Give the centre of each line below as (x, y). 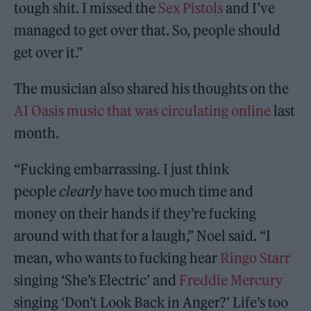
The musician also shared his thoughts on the (152, 88)
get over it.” (49, 52)
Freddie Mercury (232, 280)
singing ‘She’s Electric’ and (97, 280)
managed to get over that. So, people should (148, 30)
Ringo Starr (255, 258)
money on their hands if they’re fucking (135, 213)
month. (37, 133)
